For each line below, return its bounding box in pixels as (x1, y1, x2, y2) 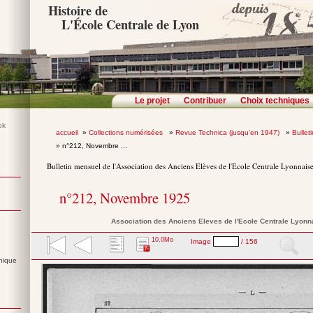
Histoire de (48, 1, 108, 20)
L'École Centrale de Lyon (61, 15, 199, 34)
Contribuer (184, 96, 226, 105)
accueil (55, 129, 78, 136)
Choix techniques (240, 96, 310, 105)
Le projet (135, 96, 170, 105)
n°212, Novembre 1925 (59, 188, 191, 208)
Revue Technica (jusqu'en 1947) (175, 129, 282, 136)
